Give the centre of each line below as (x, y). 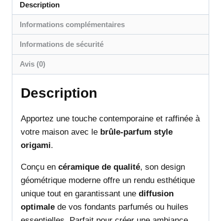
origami (36, 145)
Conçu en (39, 167)
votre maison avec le (60, 132)
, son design (163, 167)
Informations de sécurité (62, 44)
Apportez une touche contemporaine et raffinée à (110, 118)
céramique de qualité (99, 167)
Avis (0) (33, 64)
